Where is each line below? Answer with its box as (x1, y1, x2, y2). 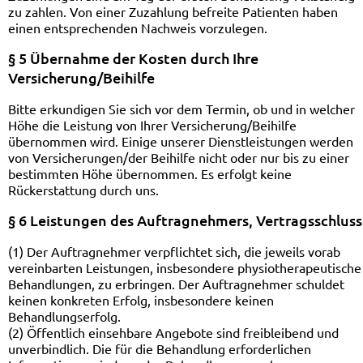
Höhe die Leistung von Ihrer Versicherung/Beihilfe (8, 117, 297, 133)
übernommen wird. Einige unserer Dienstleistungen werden (8, 133, 353, 149)
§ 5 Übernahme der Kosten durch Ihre (8, 49, 258, 67)
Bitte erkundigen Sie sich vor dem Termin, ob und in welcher (8, 100, 355, 117)
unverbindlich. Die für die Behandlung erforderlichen (8, 340, 311, 357)
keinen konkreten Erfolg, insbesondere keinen (8, 292, 274, 308)
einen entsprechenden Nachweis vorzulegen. (8, 19, 267, 36)
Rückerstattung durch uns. (8, 181, 159, 198)
